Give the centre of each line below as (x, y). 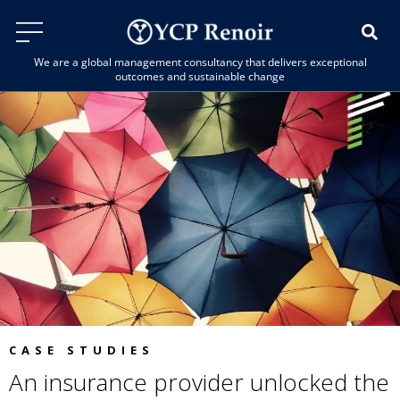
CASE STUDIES (82, 350)
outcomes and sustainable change (200, 76)
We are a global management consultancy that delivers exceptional (200, 62)
